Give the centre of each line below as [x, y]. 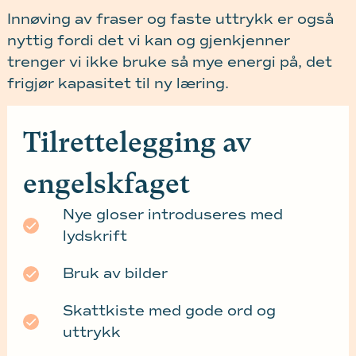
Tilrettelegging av [137, 143]
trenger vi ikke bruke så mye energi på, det [169, 62]
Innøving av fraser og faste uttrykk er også [170, 19]
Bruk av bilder [115, 274]
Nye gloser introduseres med [172, 215]
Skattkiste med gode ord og [169, 311]
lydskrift [95, 236]
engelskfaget [106, 184]
